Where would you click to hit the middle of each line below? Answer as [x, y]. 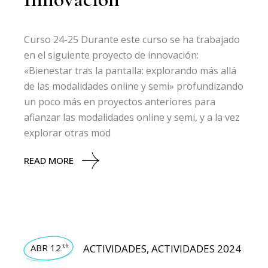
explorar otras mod [68, 133]
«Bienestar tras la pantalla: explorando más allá [130, 71]
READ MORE [49, 160]
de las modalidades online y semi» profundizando [134, 86]
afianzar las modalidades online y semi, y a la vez [132, 117]
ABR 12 [46, 248]
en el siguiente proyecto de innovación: [112, 55]
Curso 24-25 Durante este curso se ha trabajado [132, 39]
